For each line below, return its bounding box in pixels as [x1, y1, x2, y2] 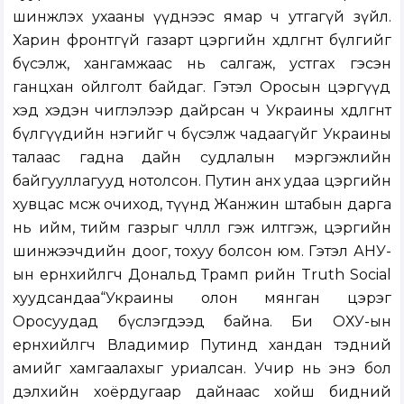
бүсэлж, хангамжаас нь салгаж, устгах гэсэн [13, 55, 391, 73]
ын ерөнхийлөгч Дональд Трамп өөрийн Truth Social [13, 266, 391, 284]
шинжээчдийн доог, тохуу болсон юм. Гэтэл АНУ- [13, 243, 391, 261]
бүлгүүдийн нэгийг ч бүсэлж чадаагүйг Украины [13, 125, 391, 143]
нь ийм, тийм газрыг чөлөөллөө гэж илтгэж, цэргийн [13, 219, 391, 237]
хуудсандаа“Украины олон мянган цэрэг [13, 289, 391, 308]
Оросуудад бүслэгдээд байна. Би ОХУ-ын [13, 313, 391, 331]
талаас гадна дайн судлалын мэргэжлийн [13, 149, 391, 167]
